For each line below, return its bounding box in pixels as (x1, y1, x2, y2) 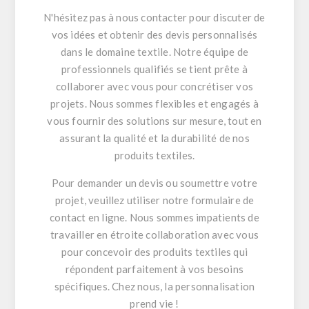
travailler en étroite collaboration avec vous (50, 228, 259, 241)
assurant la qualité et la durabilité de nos (59, 132, 250, 145)
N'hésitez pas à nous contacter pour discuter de (43, 11, 266, 24)
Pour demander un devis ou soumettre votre (51, 177, 258, 190)
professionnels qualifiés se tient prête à (61, 63, 248, 76)
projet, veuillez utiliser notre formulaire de (54, 194, 255, 207)
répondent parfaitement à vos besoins (65, 263, 244, 276)
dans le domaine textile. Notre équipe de (61, 46, 248, 59)
